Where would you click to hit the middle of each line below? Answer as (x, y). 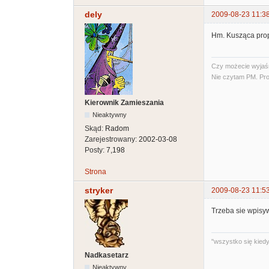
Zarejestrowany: (112, 140)
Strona (95, 172)
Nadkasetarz (107, 255)
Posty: (95, 150)
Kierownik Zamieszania (124, 103)
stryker (99, 190)
